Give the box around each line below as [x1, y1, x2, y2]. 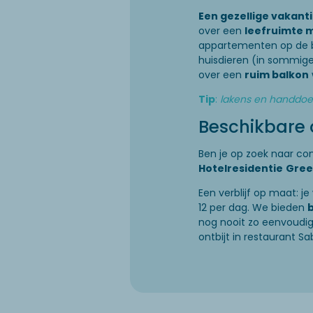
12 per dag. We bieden [198, 200, 307, 214]
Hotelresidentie [198, 161, 283, 175]
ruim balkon [245, 67, 309, 82]
